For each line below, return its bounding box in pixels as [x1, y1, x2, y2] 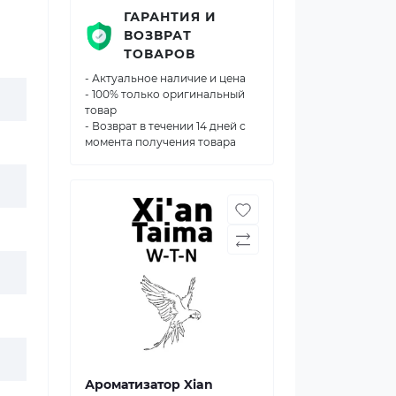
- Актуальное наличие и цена [85, 72, 246, 85]
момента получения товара [85, 135, 236, 148]
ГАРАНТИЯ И [124, 9, 217, 25]
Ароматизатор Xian [85, 377, 213, 392]
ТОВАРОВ [124, 46, 195, 62]
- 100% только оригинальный [85, 88, 245, 101]
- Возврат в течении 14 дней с [85, 119, 246, 133]
